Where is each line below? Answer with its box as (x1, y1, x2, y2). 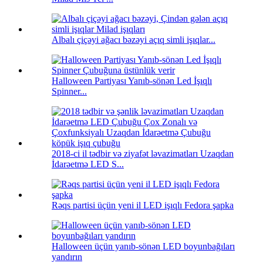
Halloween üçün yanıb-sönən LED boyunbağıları (52, 241, 235, 252)
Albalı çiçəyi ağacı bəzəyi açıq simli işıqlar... (52, 35, 215, 45)
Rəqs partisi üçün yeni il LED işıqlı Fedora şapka (52, 200, 234, 211)
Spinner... (52, 86, 87, 97)
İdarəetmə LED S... (52, 159, 124, 170)
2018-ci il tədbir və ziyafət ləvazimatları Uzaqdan (52, 149, 234, 159)
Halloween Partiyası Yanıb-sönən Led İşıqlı (52, 76, 212, 86)
